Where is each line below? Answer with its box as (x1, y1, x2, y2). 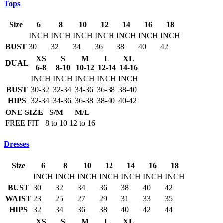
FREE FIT (5, 119, 39, 128)
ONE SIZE (5, 108, 43, 117)
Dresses (4, 140, 29, 149)
